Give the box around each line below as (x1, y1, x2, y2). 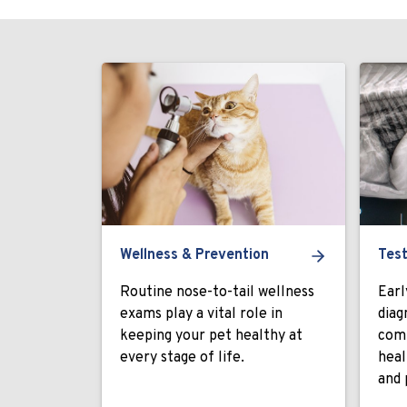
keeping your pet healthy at (120, 327, 303, 345)
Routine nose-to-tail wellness (120, 283, 314, 302)
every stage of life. (120, 349, 244, 367)
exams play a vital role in (120, 305, 283, 323)
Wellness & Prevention (120, 246, 269, 264)
